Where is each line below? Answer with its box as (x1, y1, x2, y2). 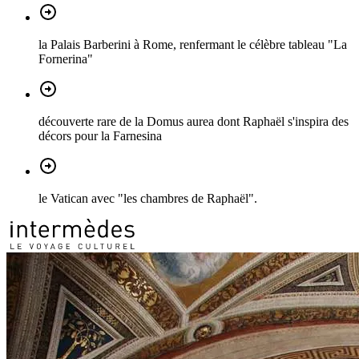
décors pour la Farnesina (38, 128, 162, 143)
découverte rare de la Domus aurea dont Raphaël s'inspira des (38, 114, 349, 128)
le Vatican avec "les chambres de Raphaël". (38, 191, 257, 205)
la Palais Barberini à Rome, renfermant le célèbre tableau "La (38, 37, 347, 51)
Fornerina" (38, 51, 93, 66)
